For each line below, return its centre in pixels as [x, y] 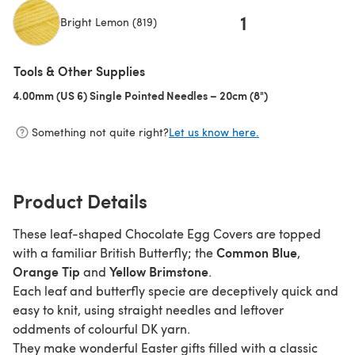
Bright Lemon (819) [109, 22]
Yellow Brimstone [159, 271]
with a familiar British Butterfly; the [115, 252]
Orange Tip [46, 271]
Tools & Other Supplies [79, 71]
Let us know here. [214, 132]
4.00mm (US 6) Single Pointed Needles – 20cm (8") [140, 95]
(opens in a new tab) [63, 53]
